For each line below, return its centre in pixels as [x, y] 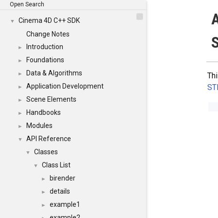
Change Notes [48, 34]
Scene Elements [51, 99]
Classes [46, 152]
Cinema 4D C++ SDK [49, 20]
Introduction [45, 47]
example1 [65, 204]
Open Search [27, 4]
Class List [56, 165]
